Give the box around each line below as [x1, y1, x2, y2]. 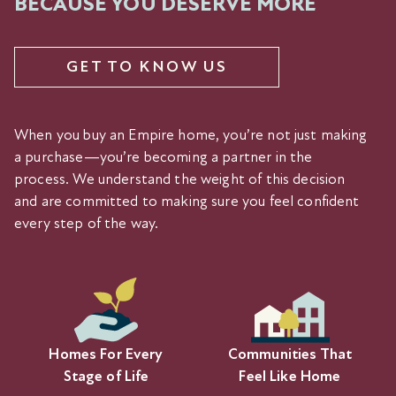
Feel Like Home [239, 366, 341, 385]
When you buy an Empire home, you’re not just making [14, 125, 368, 144]
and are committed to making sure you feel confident [14, 191, 360, 210]
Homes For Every [49, 344, 164, 363]
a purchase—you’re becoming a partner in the [14, 147, 313, 166]
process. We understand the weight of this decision [14, 169, 346, 188]
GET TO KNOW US [66, 57, 227, 76]
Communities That [227, 344, 353, 363]
